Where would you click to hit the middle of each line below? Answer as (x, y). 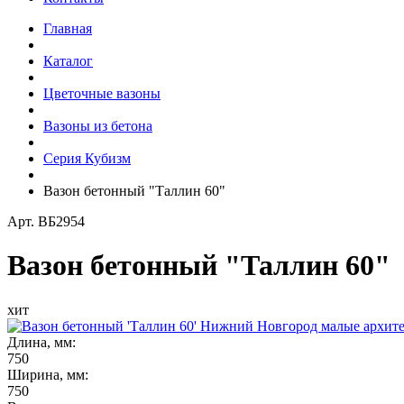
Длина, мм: (41, 342)
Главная (68, 28)
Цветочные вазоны (102, 93)
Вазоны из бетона (98, 126)
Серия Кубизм (87, 158)
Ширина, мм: (48, 374)
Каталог (68, 61)
